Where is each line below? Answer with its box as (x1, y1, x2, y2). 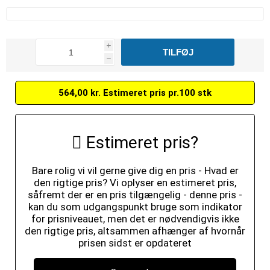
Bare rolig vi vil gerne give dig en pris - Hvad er (31, 165, 239, 177)
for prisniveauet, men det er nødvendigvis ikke (31, 213, 239, 225)
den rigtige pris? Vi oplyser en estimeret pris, (34, 177, 236, 189)
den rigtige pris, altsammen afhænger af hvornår (25, 225, 245, 237)
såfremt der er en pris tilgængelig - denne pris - (28, 189, 242, 201)
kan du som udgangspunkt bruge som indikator (28, 201, 242, 213)
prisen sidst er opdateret (78, 237, 192, 249)
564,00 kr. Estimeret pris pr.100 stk (58, 87, 212, 98)
